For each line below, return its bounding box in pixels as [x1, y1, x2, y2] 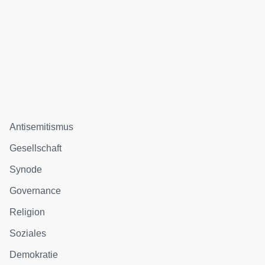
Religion [9, 206, 46, 217]
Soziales [9, 228, 47, 238]
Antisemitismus [9, 121, 74, 132]
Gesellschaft [9, 143, 62, 153]
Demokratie [9, 249, 59, 260]
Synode [9, 164, 43, 174]
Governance [9, 185, 62, 196]
